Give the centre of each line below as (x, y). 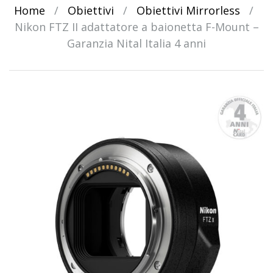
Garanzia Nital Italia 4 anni (136, 43)
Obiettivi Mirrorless (188, 10)
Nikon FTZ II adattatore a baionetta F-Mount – (136, 27)
